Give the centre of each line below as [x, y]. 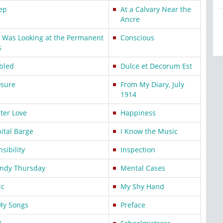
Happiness [138, 113]
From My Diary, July [152, 84]
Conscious [137, 38]
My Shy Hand [142, 186]
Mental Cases [143, 168]
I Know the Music [149, 131]
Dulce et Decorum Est [156, 66]
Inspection [138, 150]
